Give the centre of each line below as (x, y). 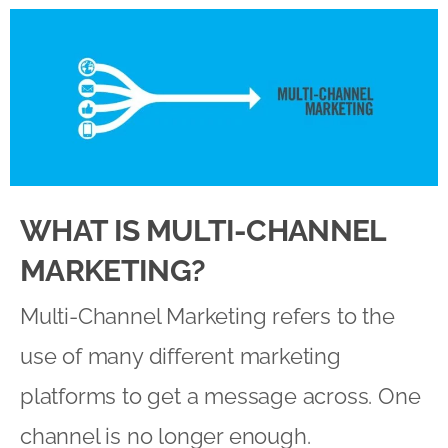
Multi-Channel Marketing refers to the (207, 315)
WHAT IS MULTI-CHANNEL (203, 230)
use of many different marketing (180, 355)
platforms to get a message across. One (220, 395)
